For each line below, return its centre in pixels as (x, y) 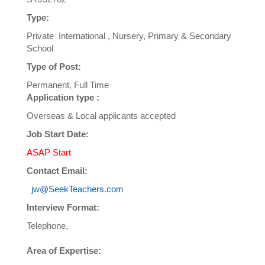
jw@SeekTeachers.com (77, 189)
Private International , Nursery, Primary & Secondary (129, 36)
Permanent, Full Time (68, 85)
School (40, 49)
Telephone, (47, 226)
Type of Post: (54, 67)
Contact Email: (57, 171)
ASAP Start (49, 153)
